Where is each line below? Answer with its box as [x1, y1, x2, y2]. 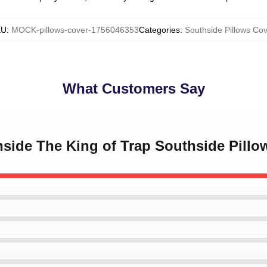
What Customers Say [62, 80, 205, 97]
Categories [139, 25, 180, 35]
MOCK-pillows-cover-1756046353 [11, 25, 139, 35]
